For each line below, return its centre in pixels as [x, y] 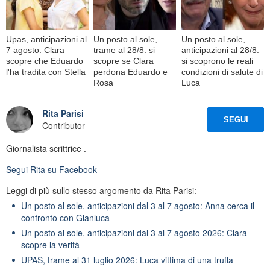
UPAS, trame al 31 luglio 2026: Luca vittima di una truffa [127, 259]
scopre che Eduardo [45, 61]
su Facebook [71, 169]
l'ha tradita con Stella [46, 71]
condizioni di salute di [222, 71]
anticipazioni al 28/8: [220, 50]
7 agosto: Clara [35, 50]
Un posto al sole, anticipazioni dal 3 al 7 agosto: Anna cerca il [138, 205]
